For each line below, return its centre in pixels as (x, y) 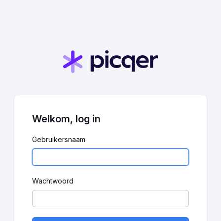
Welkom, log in (66, 119)
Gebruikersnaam (59, 140)
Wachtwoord (53, 181)
